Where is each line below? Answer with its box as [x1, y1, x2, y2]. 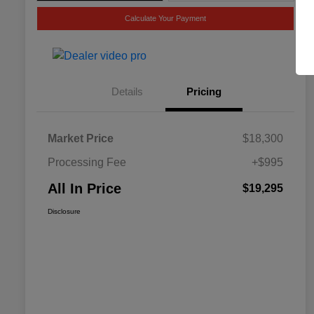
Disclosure [48, 207, 81, 215]
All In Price [48, 180, 121, 196]
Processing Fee [48, 156, 126, 168]
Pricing [186, 85, 221, 97]
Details [111, 85, 143, 97]
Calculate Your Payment [125, 13, 206, 22]
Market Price [48, 132, 114, 144]
